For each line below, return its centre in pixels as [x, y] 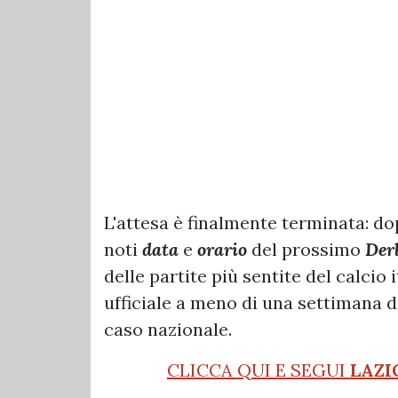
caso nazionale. [168, 329]
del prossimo [308, 249]
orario [224, 249]
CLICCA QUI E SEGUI [259, 370]
